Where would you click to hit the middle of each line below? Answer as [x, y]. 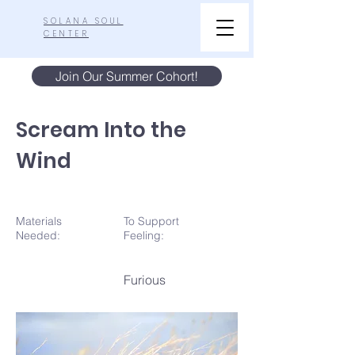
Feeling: [144, 235]
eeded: [42, 235]
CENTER [66, 34]
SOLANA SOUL [84, 21]
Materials [39, 221]
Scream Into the [101, 130]
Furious [145, 280]
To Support [151, 221]
